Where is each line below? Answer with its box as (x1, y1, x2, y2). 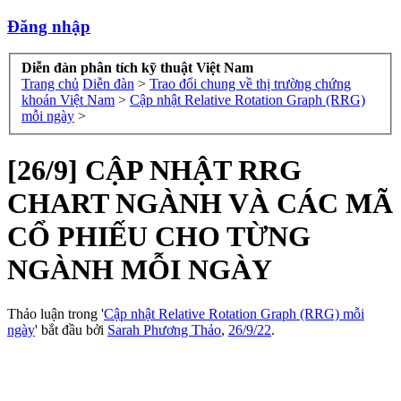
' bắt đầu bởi (35, 321, 107, 337)
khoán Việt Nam (21, 92, 115, 108)
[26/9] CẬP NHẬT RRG (7, 154, 302, 187)
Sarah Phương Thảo (107, 321, 221, 337)
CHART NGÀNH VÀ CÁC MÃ (7, 187, 393, 220)
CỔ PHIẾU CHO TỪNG (7, 220, 311, 253)
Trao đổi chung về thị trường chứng (149, 76, 351, 92)
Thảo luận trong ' (7, 305, 104, 321)
